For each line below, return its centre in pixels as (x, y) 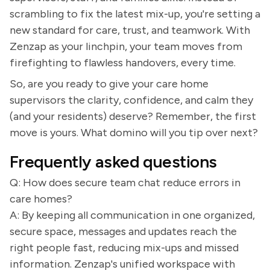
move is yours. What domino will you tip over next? (134, 133)
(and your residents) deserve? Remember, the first (133, 116)
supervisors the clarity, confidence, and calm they (131, 100)
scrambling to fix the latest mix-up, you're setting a (135, 14)
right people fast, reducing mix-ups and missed (124, 248)
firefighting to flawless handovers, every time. (123, 63)
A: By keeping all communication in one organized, (132, 215)
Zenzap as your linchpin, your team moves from (126, 46)
